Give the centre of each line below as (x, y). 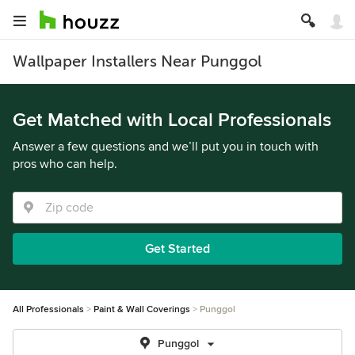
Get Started (177, 249)
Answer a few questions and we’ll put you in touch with (166, 147)
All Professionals (48, 309)
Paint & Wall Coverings (142, 309)
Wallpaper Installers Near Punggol (137, 61)
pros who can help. (65, 164)
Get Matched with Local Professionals (172, 120)
